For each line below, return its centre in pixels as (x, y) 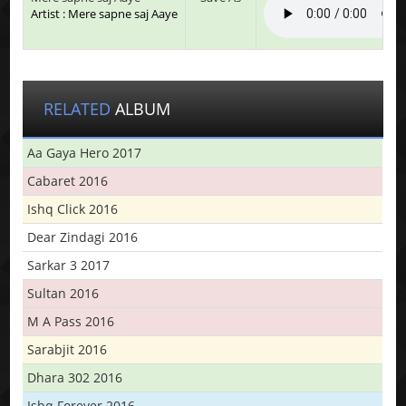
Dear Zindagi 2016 (83, 237)
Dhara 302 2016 (75, 377)
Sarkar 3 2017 (69, 265)
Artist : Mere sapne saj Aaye (105, 13)
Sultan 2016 (63, 293)
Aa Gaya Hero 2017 (85, 152)
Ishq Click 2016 (73, 208)
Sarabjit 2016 (68, 349)
